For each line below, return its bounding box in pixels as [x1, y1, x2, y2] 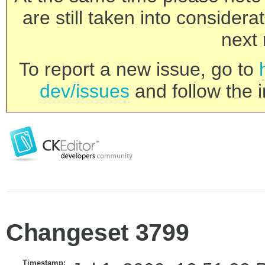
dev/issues [40, 80, 130, 102]
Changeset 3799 [6, 219, 189, 246]
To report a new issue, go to [19, 59, 259, 80]
